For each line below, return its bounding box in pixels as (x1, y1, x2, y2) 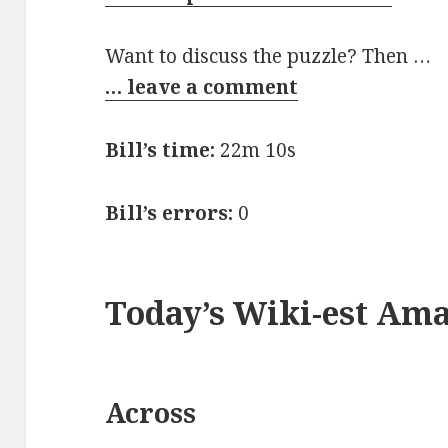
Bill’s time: (105, 137, 216, 164)
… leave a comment (105, 74, 299, 101)
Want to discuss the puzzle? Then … (105, 43, 432, 70)
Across (105, 394, 197, 432)
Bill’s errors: (105, 200, 234, 227)
